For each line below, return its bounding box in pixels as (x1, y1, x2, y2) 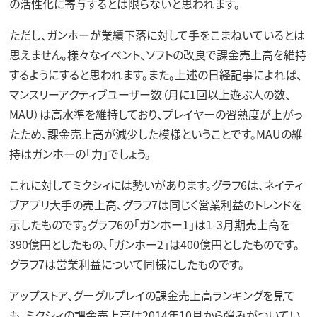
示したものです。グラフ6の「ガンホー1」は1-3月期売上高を (8, 216, 290, 234)
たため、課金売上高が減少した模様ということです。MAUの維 (8, 125, 303, 143)
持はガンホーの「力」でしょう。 (8, 145, 151, 163)
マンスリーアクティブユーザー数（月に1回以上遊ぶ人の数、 (8, 86, 291, 103)
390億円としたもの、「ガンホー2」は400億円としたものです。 (8, 236, 299, 253)
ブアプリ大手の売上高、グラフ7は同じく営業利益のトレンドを (8, 196, 302, 214)
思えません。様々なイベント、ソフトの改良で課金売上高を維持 (8, 46, 306, 64)
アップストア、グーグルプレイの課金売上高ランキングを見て (8, 287, 295, 304)
